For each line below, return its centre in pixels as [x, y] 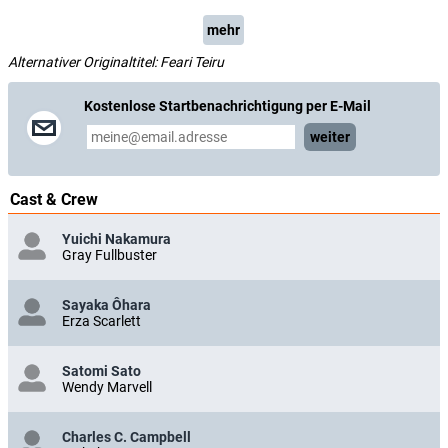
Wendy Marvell [107, 386]
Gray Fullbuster [109, 254]
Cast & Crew [54, 199]
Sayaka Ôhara [106, 304]
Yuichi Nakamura [116, 238]
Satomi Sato [101, 370]
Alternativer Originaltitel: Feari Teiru [116, 61]
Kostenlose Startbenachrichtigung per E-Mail [227, 105]
